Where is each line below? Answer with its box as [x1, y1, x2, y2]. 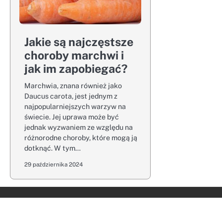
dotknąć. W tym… [24, 144, 81, 152]
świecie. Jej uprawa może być [24, 112, 119, 121]
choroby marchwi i [24, 49, 124, 62]
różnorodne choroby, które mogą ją [24, 133, 137, 142]
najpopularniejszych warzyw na [24, 102, 126, 111]
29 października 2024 [24, 161, 83, 168]
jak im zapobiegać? [24, 62, 127, 75]
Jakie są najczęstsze [24, 35, 133, 49]
